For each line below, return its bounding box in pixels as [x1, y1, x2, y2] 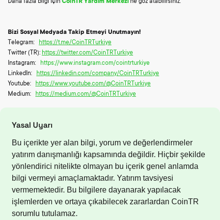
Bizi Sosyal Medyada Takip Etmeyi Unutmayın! [8, 28, 141, 36]
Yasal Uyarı [12, 119, 53, 130]
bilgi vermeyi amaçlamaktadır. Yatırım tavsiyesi [12, 173, 173, 182]
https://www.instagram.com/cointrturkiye [40, 59, 150, 67]
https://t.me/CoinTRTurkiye [39, 39, 111, 46]
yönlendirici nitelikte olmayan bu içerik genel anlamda [12, 162, 198, 170]
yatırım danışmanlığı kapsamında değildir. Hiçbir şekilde [12, 150, 205, 159]
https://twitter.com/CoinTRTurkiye [42, 49, 133, 56]
